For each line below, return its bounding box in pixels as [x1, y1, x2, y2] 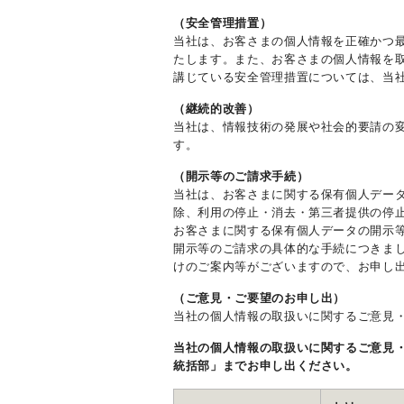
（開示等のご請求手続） [173, 170, 309, 184]
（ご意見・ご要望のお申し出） [173, 291, 346, 306]
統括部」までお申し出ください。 [173, 359, 358, 373]
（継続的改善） [173, 102, 260, 116]
